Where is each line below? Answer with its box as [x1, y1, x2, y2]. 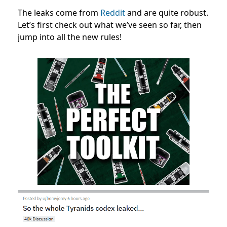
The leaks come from [18, 7, 100, 18]
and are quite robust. [125, 7, 208, 18]
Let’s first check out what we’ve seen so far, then [18, 19, 202, 30]
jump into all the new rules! [18, 31, 122, 43]
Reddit [100, 7, 125, 18]
